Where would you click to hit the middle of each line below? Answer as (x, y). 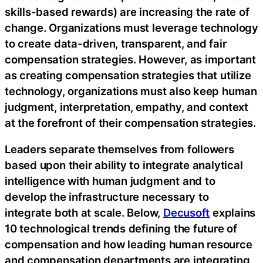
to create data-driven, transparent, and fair (116, 43)
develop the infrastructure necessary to (107, 197)
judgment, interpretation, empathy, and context (127, 107)
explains (233, 213)
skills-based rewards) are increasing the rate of (127, 11)
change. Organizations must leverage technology (131, 27)
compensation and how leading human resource (129, 245)
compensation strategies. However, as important (130, 59)
